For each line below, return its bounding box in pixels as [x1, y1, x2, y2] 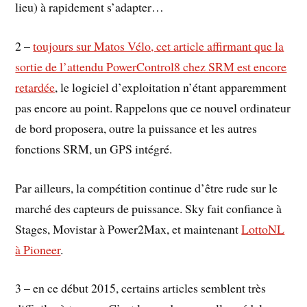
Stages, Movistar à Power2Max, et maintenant [15, 220, 242, 237]
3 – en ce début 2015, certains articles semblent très [15, 280, 267, 297]
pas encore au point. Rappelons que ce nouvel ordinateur [15, 99, 291, 116]
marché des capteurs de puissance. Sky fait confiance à [15, 199, 282, 217]
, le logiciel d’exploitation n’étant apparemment [55, 78, 287, 95]
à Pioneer [15, 241, 61, 258]
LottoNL [241, 220, 285, 237]
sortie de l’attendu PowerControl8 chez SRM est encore [15, 58, 287, 75]
